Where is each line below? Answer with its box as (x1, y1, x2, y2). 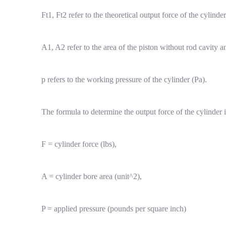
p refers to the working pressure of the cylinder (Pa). (41, 75, 207, 84)
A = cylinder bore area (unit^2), (41, 172, 142, 181)
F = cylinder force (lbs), (41, 140, 117, 148)
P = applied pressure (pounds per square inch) (41, 204, 186, 213)
